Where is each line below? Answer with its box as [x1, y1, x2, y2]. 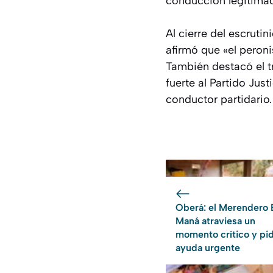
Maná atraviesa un [175, 215, 255, 227]
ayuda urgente [175, 242, 240, 254]
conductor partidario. [166, 93, 272, 107]
